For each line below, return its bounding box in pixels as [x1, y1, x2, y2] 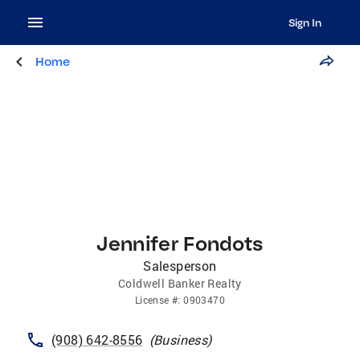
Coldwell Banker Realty [118, 276, 242, 291]
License [134, 293, 170, 306]
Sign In [288, 16, 321, 29]
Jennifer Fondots [96, 231, 264, 256]
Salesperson [143, 257, 217, 274]
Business [153, 331, 208, 348]
